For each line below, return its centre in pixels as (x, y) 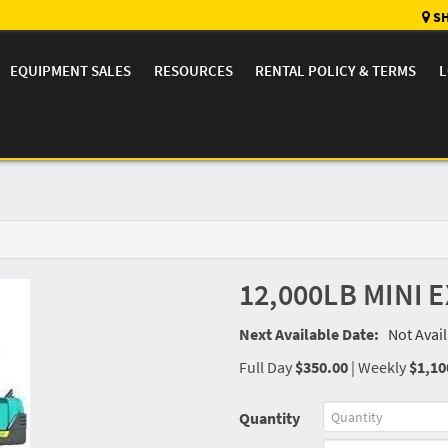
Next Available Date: (308, 334)
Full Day (266, 367)
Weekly (383, 367)
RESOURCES (193, 70)
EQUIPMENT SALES (71, 70)
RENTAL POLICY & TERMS (336, 70)
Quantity (269, 418)
